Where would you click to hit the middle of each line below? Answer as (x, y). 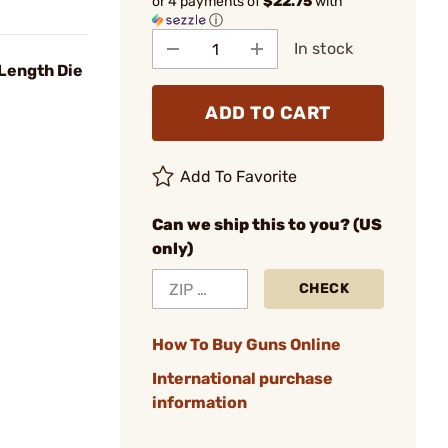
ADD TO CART (268, 113)
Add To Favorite (239, 176)
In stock (323, 48)
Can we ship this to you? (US (267, 224)
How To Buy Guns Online (246, 344)
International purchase (242, 378)
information (199, 402)
